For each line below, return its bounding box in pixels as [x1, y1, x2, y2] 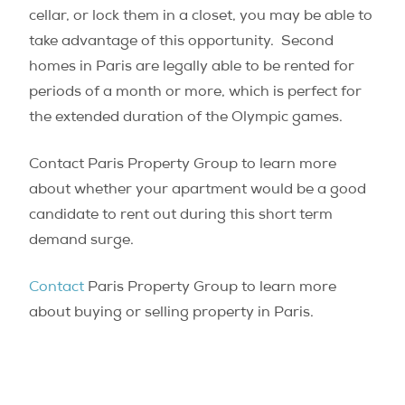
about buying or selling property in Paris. [29, 306, 314, 321]
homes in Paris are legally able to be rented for [29, 60, 354, 75]
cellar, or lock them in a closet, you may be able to [29, 9, 372, 24]
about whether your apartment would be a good [29, 183, 366, 198]
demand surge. [29, 233, 134, 249]
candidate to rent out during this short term [29, 208, 333, 223]
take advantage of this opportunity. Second [29, 34, 334, 50]
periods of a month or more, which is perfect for [29, 85, 362, 100]
